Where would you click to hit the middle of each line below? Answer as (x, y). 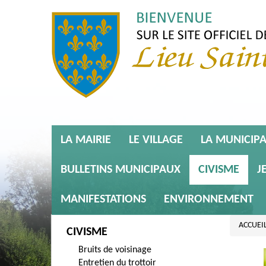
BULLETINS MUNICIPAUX (121, 170)
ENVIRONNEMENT (209, 199)
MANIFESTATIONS (103, 199)
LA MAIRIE (86, 140)
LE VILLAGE (156, 140)
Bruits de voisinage (115, 250)
